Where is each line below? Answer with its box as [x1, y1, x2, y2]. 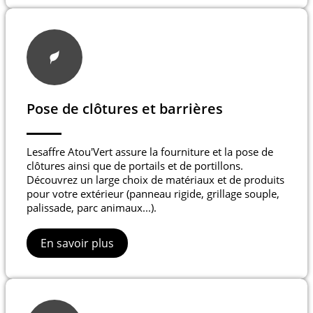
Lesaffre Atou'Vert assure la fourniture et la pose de [27, 145, 273, 159]
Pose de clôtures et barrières [27, 99, 223, 119]
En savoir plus [41, 235, 114, 252]
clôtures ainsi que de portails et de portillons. [27, 159, 243, 173]
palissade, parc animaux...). [27, 201, 156, 215]
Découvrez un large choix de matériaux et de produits [27, 173, 284, 187]
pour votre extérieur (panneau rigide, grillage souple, [27, 187, 279, 201]
